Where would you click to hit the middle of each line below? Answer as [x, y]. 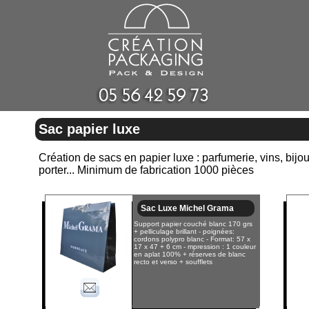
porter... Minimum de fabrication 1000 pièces [146, 170]
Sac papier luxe [89, 129]
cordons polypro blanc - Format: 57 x [192, 239]
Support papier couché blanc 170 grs [193, 224]
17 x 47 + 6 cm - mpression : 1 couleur [195, 247]
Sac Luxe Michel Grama [187, 208]
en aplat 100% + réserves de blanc [190, 254]
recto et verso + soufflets [173, 262]
